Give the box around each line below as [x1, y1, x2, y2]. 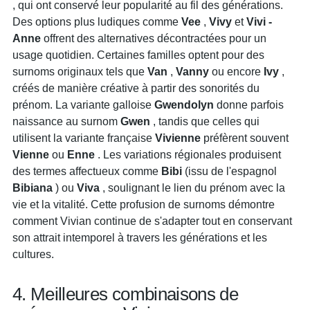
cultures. [12, 248, 54, 260]
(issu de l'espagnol [182, 165, 277, 177]
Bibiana [12, 181, 53, 194]
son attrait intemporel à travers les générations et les [12, 231, 267, 244]
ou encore [209, 65, 264, 77]
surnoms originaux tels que [12, 65, 147, 77]
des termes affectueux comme [12, 165, 161, 177]
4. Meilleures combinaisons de [12, 284, 239, 304]
